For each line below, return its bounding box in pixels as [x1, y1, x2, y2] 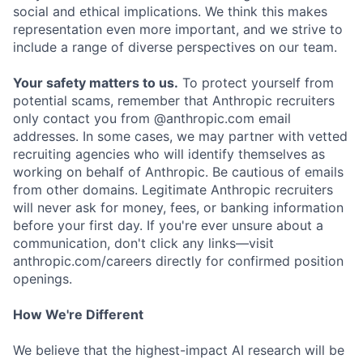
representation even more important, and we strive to [13, 21, 343, 37]
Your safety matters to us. [13, 75, 178, 91]
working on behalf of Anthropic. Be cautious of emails [13, 164, 344, 180]
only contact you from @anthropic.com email [13, 110, 291, 126]
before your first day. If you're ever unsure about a [13, 217, 323, 233]
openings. [13, 271, 72, 287]
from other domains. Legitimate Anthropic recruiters [13, 181, 333, 198]
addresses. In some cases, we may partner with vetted [13, 128, 348, 144]
